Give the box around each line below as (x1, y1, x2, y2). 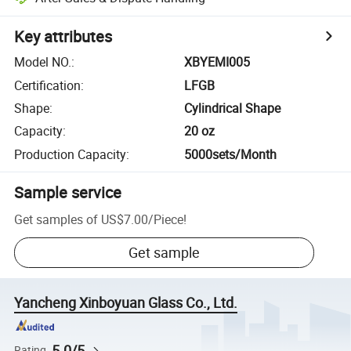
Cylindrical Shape (184, 99, 281, 117)
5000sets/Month (184, 145, 277, 163)
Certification (14, 76, 81, 94)
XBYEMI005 (184, 53, 251, 71)
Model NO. (14, 53, 72, 71)
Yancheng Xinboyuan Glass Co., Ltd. (14, 293, 238, 313)
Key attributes (14, 26, 113, 48)
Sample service (14, 181, 122, 203)
